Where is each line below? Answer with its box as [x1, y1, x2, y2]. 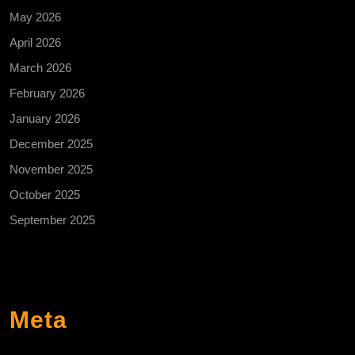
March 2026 [10, 60, 71, 74]
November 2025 [10, 162, 93, 176]
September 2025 [10, 212, 95, 227]
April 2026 [10, 35, 61, 49]
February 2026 [10, 86, 85, 100]
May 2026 [10, 10, 61, 24]
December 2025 [10, 136, 93, 151]
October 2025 [10, 187, 80, 201]
